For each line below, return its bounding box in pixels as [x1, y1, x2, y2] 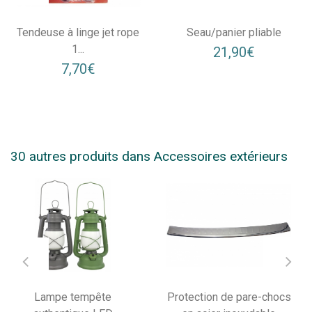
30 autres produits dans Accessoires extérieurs [10, 148, 288, 164]
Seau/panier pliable [187, 26, 281, 40]
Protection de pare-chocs [166, 290, 291, 304]
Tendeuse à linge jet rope [17, 26, 139, 40]
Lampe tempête [34, 290, 111, 304]
